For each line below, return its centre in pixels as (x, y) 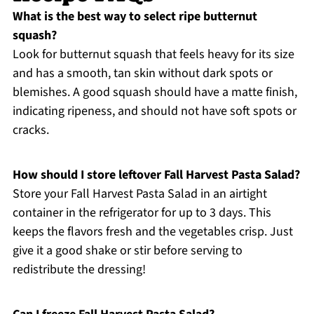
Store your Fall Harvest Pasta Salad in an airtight (139, 193)
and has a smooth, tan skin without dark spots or (142, 73)
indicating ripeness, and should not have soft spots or (154, 111)
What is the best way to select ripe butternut (135, 16)
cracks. (30, 130)
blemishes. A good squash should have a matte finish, (155, 92)
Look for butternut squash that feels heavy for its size (153, 54)
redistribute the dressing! (79, 269)
